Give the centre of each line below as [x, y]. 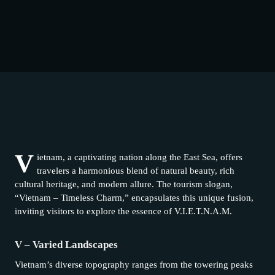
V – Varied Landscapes [66, 244]
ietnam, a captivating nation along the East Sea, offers [140, 157]
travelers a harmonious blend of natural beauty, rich [136, 170]
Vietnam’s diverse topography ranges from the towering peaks [134, 265]
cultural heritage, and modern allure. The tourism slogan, [124, 184]
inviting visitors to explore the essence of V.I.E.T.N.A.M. [123, 211]
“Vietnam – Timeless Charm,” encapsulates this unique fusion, [134, 197]
